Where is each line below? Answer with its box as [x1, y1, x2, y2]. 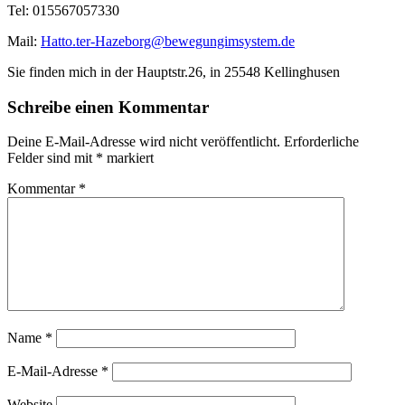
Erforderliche [284, 134, 359, 150]
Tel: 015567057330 [7, 2, 119, 18]
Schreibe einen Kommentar [7, 97, 209, 117]
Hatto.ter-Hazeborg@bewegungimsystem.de [41, 33, 295, 49]
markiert [103, 150, 154, 166]
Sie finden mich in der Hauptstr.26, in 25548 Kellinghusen [7, 63, 340, 80]
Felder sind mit [7, 150, 96, 166]
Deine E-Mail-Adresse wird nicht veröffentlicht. [7, 134, 280, 150]
